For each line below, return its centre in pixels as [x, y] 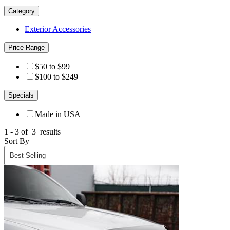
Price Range [26, 47]
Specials [21, 95]
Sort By [17, 141]
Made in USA [58, 114]
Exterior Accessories [58, 29]
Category [22, 11]
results [49, 131]
